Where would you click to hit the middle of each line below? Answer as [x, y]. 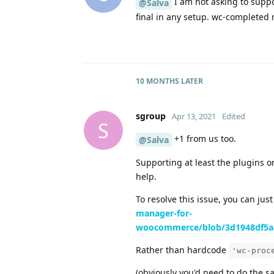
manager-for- [164, 213]
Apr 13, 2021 [194, 117]
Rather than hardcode [182, 250]
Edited [234, 117]
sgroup [151, 116]
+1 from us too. [204, 139]
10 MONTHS [157, 81]
